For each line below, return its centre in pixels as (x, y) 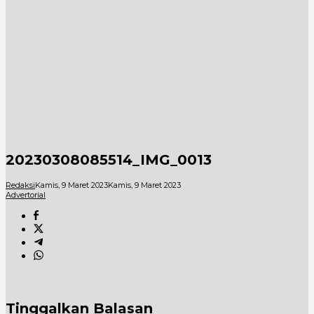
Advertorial (26, 194)
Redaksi (20, 185)
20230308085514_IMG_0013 (109, 159)
